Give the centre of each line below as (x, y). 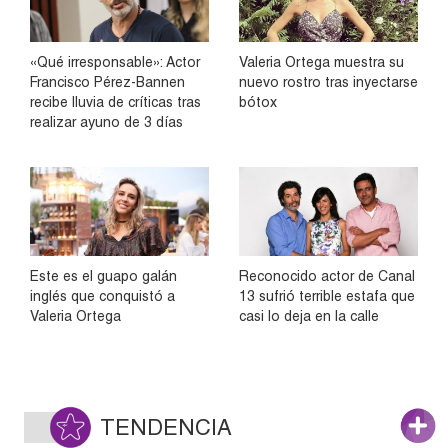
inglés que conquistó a (102, 295)
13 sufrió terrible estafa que (327, 295)
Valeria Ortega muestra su (321, 62)
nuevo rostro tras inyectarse (328, 82)
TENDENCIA (166, 427)
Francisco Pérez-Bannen (107, 82)
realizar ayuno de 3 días (106, 122)
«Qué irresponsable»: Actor (115, 62)
